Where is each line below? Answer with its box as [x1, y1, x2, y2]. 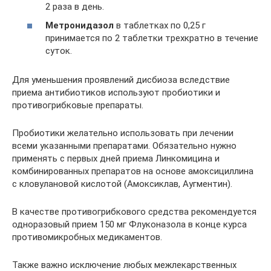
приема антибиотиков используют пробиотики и [12, 87, 220, 98]
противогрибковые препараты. [12, 100, 143, 111]
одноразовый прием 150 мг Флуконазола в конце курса [12, 219, 247, 230]
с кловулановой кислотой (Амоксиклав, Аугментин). [12, 178, 232, 189]
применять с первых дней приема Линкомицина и [12, 153, 220, 164]
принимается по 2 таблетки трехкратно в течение [45, 33, 258, 44]
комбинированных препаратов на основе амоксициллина [12, 166, 253, 177]
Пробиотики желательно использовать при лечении [12, 128, 233, 139]
